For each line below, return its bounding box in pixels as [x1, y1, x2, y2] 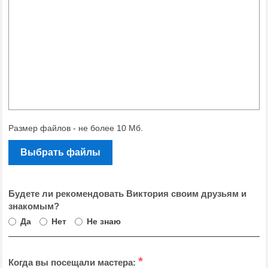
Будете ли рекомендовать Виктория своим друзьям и [8, 188, 246, 199]
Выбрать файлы [20, 147, 100, 157]
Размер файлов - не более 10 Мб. [8, 123, 143, 133]
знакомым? [8, 201, 59, 211]
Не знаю [87, 217, 121, 226]
